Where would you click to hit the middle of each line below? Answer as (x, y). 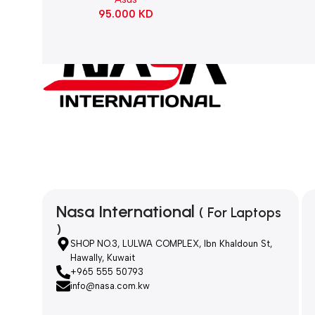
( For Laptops (240, 213)
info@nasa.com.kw (110, 286)
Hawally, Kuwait (103, 258)
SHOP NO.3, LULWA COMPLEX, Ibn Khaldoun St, (171, 244)
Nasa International (128, 212)
